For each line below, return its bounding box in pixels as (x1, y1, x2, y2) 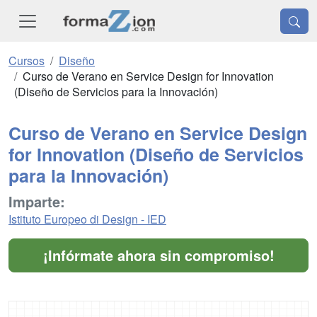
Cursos (8, 52, 45, 69)
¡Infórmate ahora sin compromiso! (42, 245, 275, 266)
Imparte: (8, 191, 65, 212)
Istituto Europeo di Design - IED (8, 211, 166, 228)
